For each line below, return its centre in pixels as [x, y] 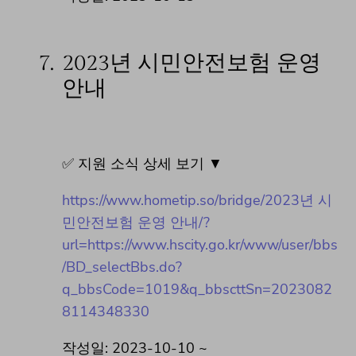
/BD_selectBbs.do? [122, 267]
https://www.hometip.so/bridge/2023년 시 [197, 201]
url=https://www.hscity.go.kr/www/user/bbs [200, 245]
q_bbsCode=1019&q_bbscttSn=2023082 [197, 290]
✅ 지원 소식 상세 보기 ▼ [142, 164]
